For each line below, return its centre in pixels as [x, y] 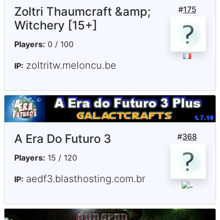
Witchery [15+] [56, 25]
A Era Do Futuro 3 [63, 138]
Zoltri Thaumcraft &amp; [82, 11]
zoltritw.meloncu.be [71, 65]
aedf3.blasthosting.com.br [86, 179]
